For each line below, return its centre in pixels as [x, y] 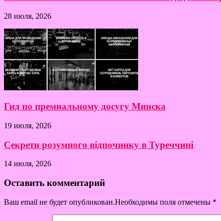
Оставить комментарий [55, 183]
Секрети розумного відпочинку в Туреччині [99, 145]
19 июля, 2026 [28, 125]
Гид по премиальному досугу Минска [85, 107]
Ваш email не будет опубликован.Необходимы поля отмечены [108, 202]
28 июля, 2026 [28, 16]
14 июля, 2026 [28, 164]
